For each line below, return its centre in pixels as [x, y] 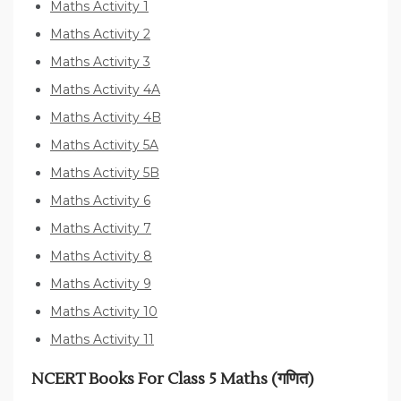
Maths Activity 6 [100, 201]
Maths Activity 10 [104, 312]
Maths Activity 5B [105, 173]
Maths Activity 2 [100, 34]
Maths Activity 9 [101, 284]
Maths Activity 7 [101, 229]
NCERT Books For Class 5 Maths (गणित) [173, 380]
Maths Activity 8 [101, 256]
